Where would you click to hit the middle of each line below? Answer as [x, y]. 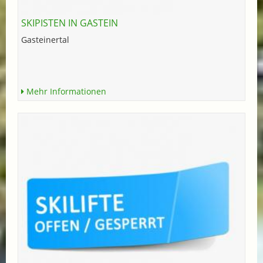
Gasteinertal [45, 39]
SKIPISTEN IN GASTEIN [70, 23]
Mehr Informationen [65, 91]
